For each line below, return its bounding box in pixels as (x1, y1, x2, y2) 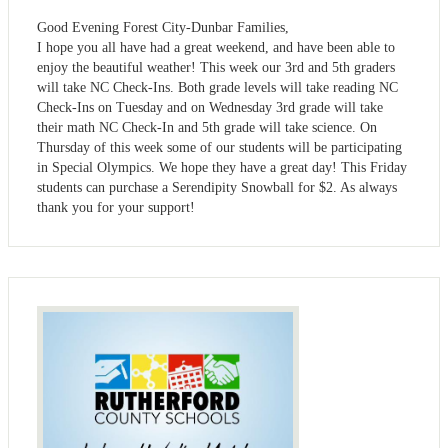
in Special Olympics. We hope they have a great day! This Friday (37, 160, 407, 176)
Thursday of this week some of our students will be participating (37, 140, 402, 156)
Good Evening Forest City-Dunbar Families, (37, 20, 289, 36)
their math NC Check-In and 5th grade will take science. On (37, 120, 377, 136)
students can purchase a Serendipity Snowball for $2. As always (37, 180, 397, 196)
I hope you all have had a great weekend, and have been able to (37, 40, 395, 56)
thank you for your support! (37, 200, 195, 216)
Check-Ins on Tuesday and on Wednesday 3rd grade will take (37, 100, 383, 116)
